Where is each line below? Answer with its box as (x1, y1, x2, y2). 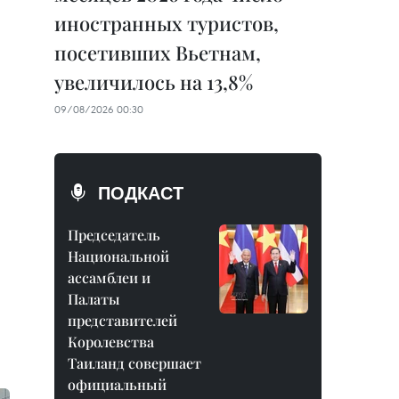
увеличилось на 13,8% (54, 69, 253, 95)
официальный (68, 375, 167, 394)
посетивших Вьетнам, (54, 39, 261, 66)
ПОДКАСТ (98, 183, 183, 204)
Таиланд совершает (68, 354, 201, 372)
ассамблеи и (68, 268, 151, 287)
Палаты (68, 289, 120, 308)
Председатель (68, 225, 160, 244)
